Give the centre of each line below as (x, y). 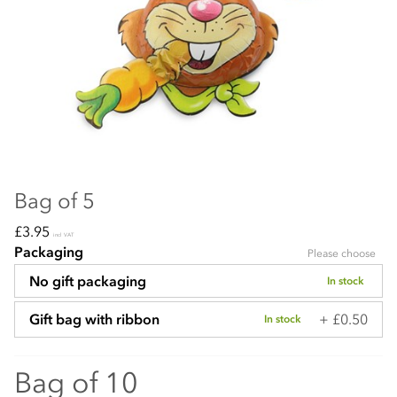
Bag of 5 (54, 200)
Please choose (342, 253)
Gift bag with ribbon (94, 319)
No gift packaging (88, 280)
